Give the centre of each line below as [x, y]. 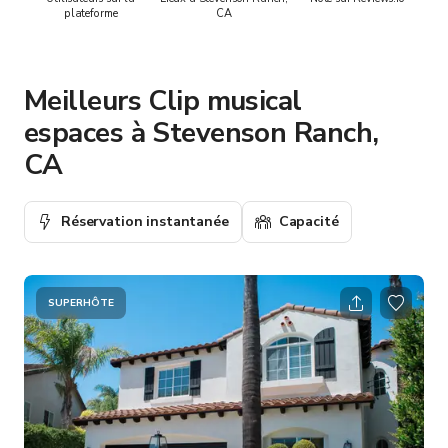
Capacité [308, 221]
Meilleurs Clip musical [163, 100]
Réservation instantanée [145, 221]
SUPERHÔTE [81, 302]
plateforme [90, 13]
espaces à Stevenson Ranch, [201, 132]
